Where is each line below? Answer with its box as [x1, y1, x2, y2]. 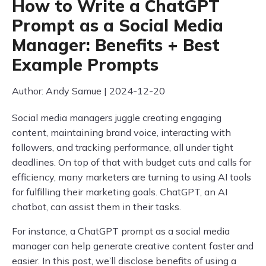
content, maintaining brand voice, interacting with [12, 126, 231, 138]
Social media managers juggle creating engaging [12, 112, 221, 123]
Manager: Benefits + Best [12, 34, 220, 55]
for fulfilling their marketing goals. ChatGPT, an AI [12, 186, 227, 198]
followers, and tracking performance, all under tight [12, 141, 233, 153]
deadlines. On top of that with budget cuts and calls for [12, 156, 251, 168]
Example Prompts [12, 54, 159, 75]
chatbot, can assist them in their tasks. [12, 201, 181, 213]
